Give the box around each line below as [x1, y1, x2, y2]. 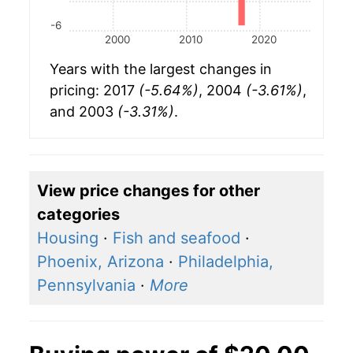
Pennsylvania [37, 276, 136, 295]
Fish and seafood [113, 229, 240, 248]
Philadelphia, [178, 252, 273, 272]
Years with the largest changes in [50, 61, 272, 78]
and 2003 [50, 103, 117, 121]
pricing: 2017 [50, 82, 139, 99]
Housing [37, 229, 98, 248]
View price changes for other [37, 181, 260, 201]
